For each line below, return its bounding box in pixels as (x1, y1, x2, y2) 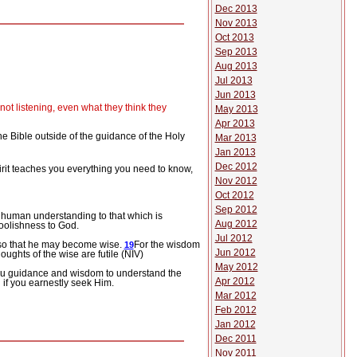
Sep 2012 (214, 204, 257, 215)
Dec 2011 (214, 333, 257, 344)
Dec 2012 (214, 161, 257, 172)
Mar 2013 (214, 132, 257, 143)
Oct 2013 (214, 32, 254, 43)
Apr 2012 (214, 276, 255, 287)
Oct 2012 (214, 190, 254, 201)
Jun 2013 (214, 89, 256, 100)
